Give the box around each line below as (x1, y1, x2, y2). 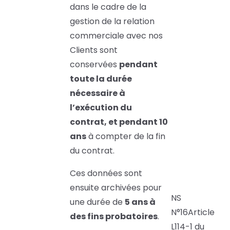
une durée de (70, 196, 125, 208)
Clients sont (70, 44, 118, 56)
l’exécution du (70, 102, 132, 114)
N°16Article (171, 206, 215, 219)
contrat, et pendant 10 (70, 116, 168, 128)
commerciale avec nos (70, 30, 163, 42)
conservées (70, 59, 119, 71)
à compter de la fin (86, 130, 165, 143)
